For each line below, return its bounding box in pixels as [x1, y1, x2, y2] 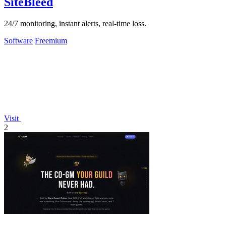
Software [4, 36, 33, 45]
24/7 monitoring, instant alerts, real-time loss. [4, 19, 146, 28]
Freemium [35, 36, 67, 45]
